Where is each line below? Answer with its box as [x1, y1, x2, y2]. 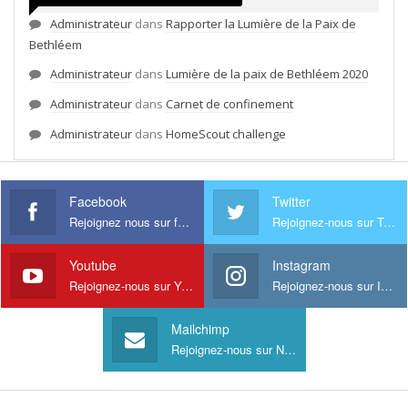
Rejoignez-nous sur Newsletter [283, 341, 296, 359]
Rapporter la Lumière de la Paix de [166, 15, 356, 33]
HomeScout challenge [166, 126, 286, 143]
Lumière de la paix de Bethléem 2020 [166, 66, 368, 83]
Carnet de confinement [166, 96, 293, 113]
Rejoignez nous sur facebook [178, 213, 189, 231]
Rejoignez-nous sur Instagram [381, 277, 393, 295]
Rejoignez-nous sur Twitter [383, 213, 395, 231]
